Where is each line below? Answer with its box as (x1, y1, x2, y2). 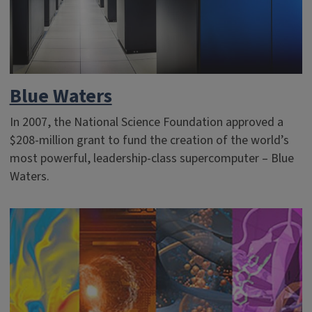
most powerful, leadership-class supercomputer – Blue (9, 150, 294, 167)
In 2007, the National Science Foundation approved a (9, 114, 283, 131)
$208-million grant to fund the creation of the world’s (9, 132, 289, 149)
